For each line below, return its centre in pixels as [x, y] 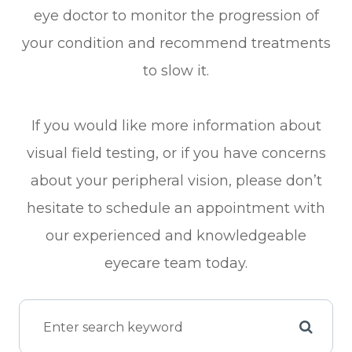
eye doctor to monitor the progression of [176, 16]
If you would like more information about [176, 126]
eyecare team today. [176, 264]
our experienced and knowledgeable [176, 236]
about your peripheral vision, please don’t [176, 181]
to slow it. [176, 71]
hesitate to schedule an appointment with [176, 209]
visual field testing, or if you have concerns [176, 154]
